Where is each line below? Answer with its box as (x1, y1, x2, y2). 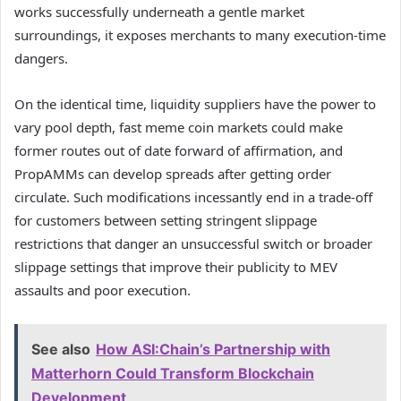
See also (31, 339, 90, 358)
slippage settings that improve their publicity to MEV (14, 257, 337, 276)
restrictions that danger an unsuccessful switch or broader (14, 234, 372, 252)
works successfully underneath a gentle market (14, 2, 304, 21)
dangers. (14, 48, 68, 67)
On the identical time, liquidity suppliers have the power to (14, 94, 376, 113)
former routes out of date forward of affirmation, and (14, 141, 343, 159)
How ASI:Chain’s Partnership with (96, 339, 330, 358)
